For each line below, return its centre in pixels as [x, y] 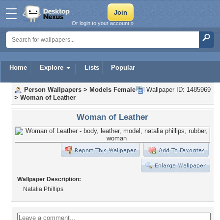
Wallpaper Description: [49, 179]
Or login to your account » [103, 23]
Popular [123, 68]
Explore [52, 68]
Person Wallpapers [53, 90]
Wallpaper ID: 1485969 [178, 90]
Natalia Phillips [43, 189]
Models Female [112, 90]
